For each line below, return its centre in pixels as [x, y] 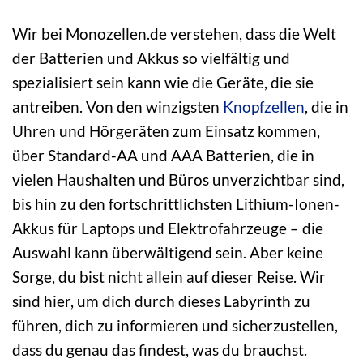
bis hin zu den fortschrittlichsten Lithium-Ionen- [176, 203]
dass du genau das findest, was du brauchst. [160, 349]
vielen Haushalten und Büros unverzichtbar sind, [178, 179]
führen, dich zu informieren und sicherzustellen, [175, 325]
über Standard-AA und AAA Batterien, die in [163, 155]
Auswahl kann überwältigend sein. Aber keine [168, 252]
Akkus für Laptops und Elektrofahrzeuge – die [168, 228]
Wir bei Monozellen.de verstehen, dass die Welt [174, 33]
